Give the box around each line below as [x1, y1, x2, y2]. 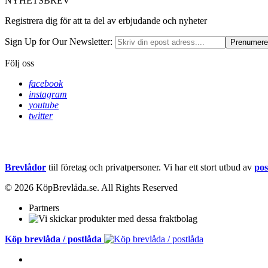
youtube [29, 99, 59, 110]
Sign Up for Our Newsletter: [5, 36, 112, 47]
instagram [29, 89, 67, 99]
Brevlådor [5, 162, 46, 172]
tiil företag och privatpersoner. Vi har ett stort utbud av [46, 162, 254, 172]
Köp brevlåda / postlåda [5, 233, 102, 244]
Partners [29, 202, 59, 213]
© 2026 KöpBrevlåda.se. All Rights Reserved [5, 182, 178, 193]
